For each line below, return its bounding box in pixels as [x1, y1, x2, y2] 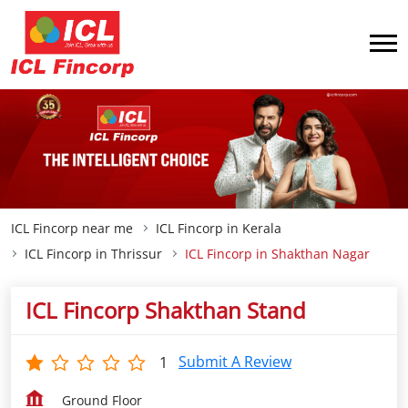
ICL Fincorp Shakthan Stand [25, 295, 306, 325]
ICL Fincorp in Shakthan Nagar [185, 245, 370, 262]
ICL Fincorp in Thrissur [25, 245, 162, 262]
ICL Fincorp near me [11, 219, 133, 237]
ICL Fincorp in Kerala [156, 219, 281, 237]
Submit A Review [178, 352, 291, 372]
